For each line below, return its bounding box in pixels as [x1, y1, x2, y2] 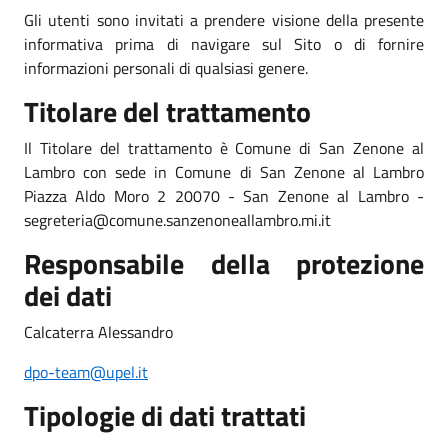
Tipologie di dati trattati [24, 393, 306, 437]
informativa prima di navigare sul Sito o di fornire [24, 31, 424, 56]
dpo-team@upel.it [24, 359, 148, 384]
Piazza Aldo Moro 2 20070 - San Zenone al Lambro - [24, 183, 424, 208]
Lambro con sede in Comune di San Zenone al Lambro [24, 159, 424, 184]
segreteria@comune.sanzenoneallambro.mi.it [24, 207, 331, 232]
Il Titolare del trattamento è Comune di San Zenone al [24, 135, 424, 160]
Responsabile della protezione [24, 241, 424, 285]
